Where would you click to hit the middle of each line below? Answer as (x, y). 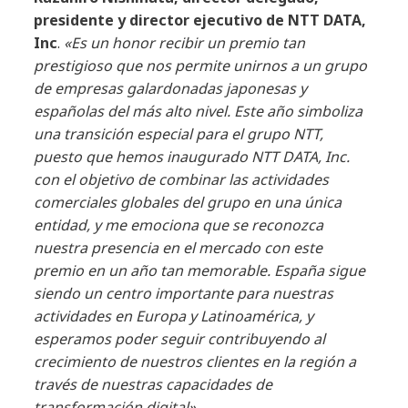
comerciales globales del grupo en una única (188, 202)
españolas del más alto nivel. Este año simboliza (199, 111)
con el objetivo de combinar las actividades (182, 179)
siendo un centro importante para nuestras (184, 293)
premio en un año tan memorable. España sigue (200, 270)
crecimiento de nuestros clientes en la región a (195, 362)
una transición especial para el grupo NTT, (179, 134)
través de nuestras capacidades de (153, 384)
